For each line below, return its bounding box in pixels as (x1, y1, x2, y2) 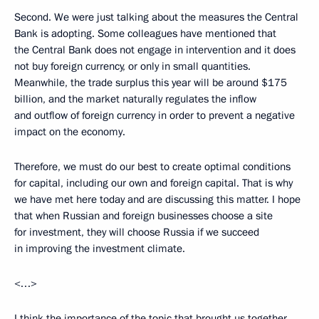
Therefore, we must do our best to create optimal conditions (14, 159, 291, 174)
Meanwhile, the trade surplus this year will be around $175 (14, 75, 287, 90)
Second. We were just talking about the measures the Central (14, 10, 298, 25)
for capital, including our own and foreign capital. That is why (14, 176, 293, 191)
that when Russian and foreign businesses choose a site (14, 209, 273, 224)
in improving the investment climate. (14, 241, 185, 256)
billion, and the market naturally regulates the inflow (14, 92, 256, 107)
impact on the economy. (14, 125, 125, 140)
